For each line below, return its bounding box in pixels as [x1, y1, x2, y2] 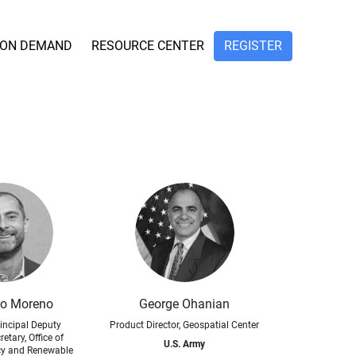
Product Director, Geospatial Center [110, 319, 259, 331]
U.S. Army [164, 339, 205, 350]
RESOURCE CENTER [91, 37, 204, 53]
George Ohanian [139, 296, 230, 311]
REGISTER [224, 37, 282, 53]
